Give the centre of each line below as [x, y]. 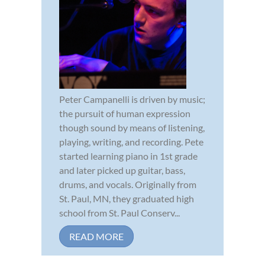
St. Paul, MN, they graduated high [127, 198]
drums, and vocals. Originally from [128, 184]
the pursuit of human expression [125, 113]
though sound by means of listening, [132, 127]
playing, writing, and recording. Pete [131, 141]
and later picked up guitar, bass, [122, 170]
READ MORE [96, 236]
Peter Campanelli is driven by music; [132, 99]
